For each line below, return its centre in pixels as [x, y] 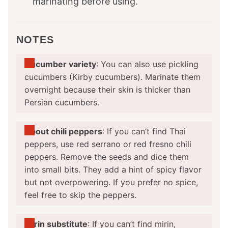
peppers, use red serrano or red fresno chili [108, 144]
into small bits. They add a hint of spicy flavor [113, 170]
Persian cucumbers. [62, 103]
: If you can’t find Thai [144, 132]
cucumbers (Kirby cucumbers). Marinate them [112, 77]
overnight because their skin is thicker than [107, 90]
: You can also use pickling [147, 64]
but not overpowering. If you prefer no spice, [111, 182]
